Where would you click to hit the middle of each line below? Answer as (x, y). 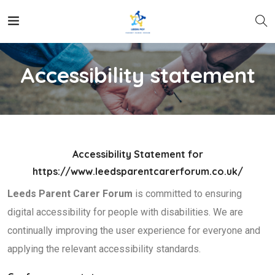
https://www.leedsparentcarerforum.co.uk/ (137, 171)
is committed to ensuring (187, 194)
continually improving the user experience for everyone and (134, 230)
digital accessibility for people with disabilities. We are (125, 212)
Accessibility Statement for (137, 154)
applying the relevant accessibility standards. (104, 249)
